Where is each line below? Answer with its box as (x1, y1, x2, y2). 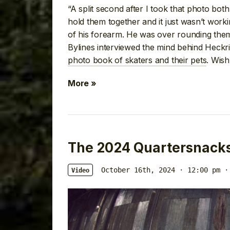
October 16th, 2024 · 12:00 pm (101, 166, 220, 175)
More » (68, 78, 97, 89)
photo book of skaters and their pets (68, 54, 207, 65)
